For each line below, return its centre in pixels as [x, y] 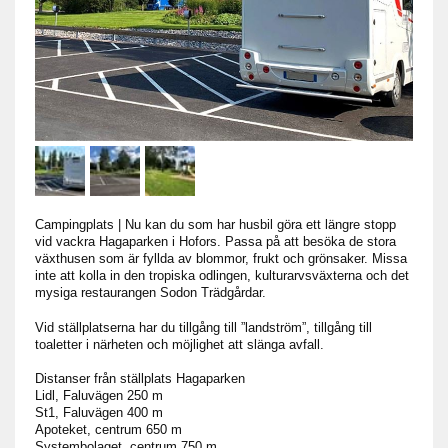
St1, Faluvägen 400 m [99, 412]
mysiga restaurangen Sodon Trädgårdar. [150, 292]
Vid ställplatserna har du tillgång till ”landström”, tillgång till [203, 327]
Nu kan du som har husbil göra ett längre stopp [260, 224]
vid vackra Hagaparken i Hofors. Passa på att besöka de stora [215, 241]
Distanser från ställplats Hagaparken [140, 378]
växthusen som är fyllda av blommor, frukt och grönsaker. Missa [221, 258]
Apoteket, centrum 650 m [108, 429]
